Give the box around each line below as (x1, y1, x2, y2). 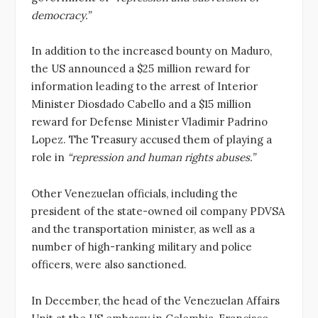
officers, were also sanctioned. (31, 258, 187, 272)
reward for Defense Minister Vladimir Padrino (31, 115, 268, 129)
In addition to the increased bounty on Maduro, (31, 44, 272, 58)
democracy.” (31, 8, 90, 22)
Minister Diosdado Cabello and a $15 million (31, 97, 251, 111)
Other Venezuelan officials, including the (31, 187, 238, 201)
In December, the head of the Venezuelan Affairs (31, 293, 280, 307)
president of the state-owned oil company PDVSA (31, 204, 285, 219)
